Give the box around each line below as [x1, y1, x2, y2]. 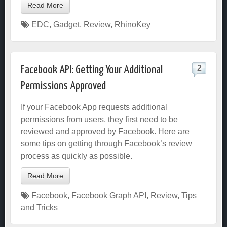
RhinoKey [115, 20, 150, 29]
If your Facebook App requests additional [21, 103, 167, 111]
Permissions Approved [21, 80, 106, 92]
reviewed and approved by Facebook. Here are [21, 127, 190, 136]
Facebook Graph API [71, 191, 146, 200]
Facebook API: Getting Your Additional [21, 64, 163, 76]
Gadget [53, 20, 80, 29]
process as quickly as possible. [21, 152, 132, 160]
